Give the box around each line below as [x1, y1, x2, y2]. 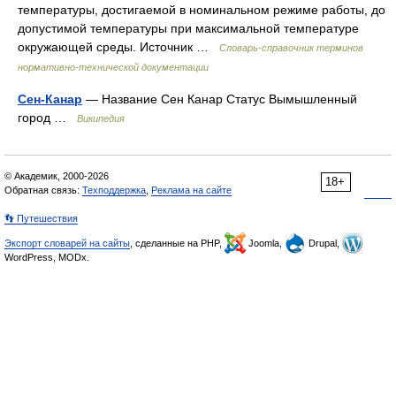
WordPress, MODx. [4, 252, 89, 263]
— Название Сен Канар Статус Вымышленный [82, 92, 357, 106]
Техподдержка [82, 185, 146, 195]
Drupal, [306, 238, 342, 248]
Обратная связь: [4, 185, 82, 195]
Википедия [77, 113, 125, 124]
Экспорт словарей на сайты [4, 238, 130, 248]
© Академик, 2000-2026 [4, 171, 109, 181]
